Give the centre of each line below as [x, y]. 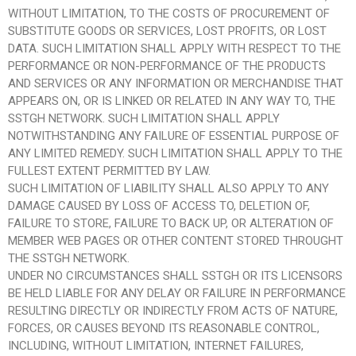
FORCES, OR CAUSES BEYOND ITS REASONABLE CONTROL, [164, 328]
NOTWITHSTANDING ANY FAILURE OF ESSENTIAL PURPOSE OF [174, 135]
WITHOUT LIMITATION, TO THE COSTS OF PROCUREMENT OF [169, 13]
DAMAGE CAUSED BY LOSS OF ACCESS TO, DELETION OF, [159, 205]
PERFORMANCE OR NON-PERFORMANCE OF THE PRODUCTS [167, 66]
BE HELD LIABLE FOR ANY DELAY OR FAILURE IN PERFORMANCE [177, 293]
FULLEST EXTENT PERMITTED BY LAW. [109, 170]
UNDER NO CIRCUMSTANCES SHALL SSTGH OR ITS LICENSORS [175, 275]
